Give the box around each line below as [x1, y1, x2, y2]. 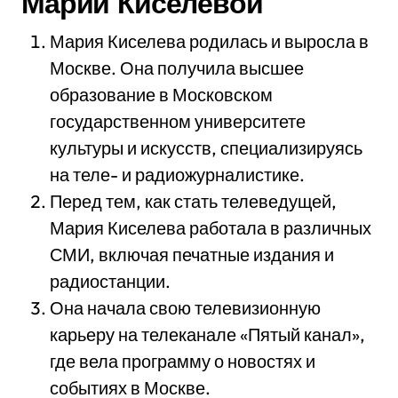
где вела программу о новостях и [50, 350, 315, 372]
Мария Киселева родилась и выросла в [50, 30, 369, 52]
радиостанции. [50, 270, 171, 292]
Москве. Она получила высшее [50, 57, 304, 79]
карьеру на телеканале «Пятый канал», [50, 323, 365, 346]
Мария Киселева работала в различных [50, 217, 371, 239]
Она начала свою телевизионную [50, 297, 321, 319]
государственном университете [50, 110, 306, 132]
